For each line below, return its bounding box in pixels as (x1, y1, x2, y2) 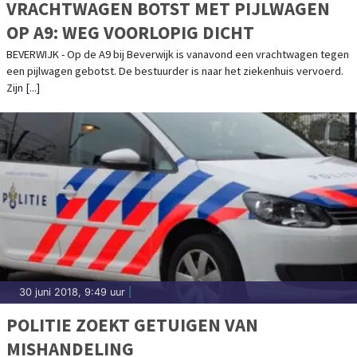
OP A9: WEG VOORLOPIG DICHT (6, 20, 254, 44)
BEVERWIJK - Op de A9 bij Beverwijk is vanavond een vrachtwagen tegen (6, 46, 349, 61)
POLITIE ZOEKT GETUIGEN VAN (6, 312, 258, 336)
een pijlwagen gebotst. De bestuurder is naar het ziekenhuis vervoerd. (6, 63, 343, 78)
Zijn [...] (6, 80, 40, 95)
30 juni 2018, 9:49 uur (19, 285, 125, 298)
